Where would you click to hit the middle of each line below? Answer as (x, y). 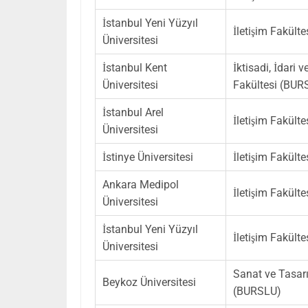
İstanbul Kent (135, 67)
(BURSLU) (257, 291)
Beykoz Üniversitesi (149, 282)
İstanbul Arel (133, 112)
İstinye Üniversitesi (148, 157)
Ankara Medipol (141, 184)
